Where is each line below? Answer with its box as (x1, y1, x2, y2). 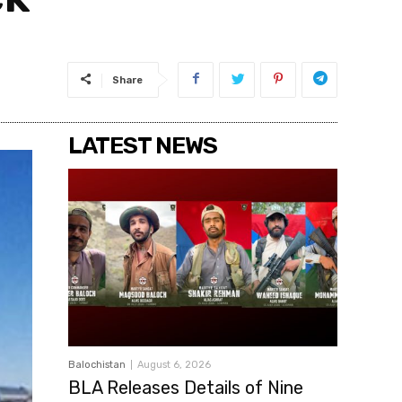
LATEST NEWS (68, 132, 217, 160)
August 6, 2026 (137, 359, 211, 371)
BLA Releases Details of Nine (68, 377, 303, 398)
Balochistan (68, 359, 126, 371)
